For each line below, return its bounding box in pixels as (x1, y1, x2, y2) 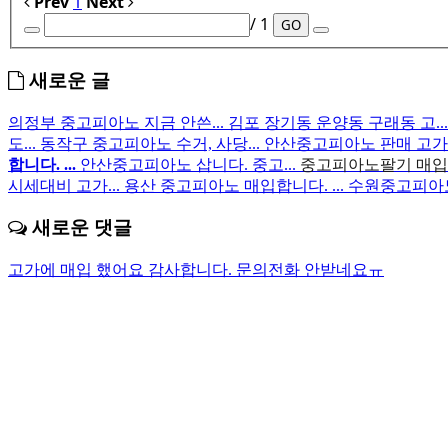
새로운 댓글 (27, 217, 132, 239)
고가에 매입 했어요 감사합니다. (8, 260, 236, 278)
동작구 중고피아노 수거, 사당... (40, 134, 264, 152)
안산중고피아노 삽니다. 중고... (80, 155, 300, 173)
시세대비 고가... (8, 176, 124, 194)
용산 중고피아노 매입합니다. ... (124, 176, 348, 194)
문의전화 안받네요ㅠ (236, 260, 384, 278)
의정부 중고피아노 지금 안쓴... (8, 113, 228, 131)
